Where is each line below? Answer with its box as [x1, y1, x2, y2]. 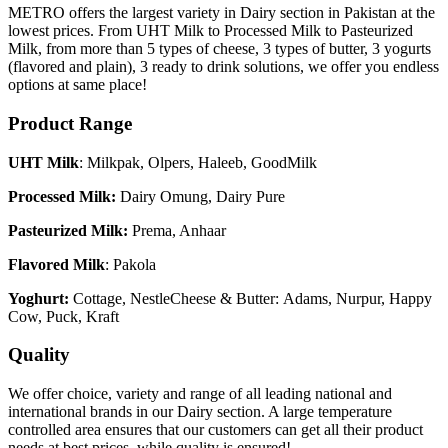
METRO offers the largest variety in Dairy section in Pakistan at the [8, 4, 435, 22]
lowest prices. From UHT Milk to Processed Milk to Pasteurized [8, 22, 413, 40]
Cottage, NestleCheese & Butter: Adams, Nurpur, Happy [69, 289, 432, 307]
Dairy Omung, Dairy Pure [116, 187, 285, 205]
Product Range [8, 113, 132, 135]
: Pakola [105, 255, 156, 273]
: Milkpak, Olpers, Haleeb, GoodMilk [79, 153, 317, 171]
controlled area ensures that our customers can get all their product [8, 421, 423, 439]
